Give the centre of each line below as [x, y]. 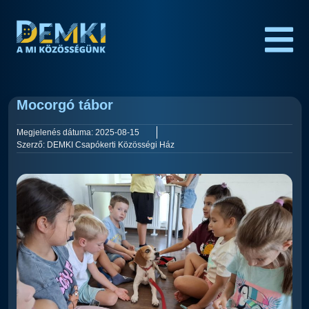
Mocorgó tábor [65, 105]
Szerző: [31, 145]
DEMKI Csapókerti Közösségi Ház [111, 145]
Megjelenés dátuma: [55, 132]
